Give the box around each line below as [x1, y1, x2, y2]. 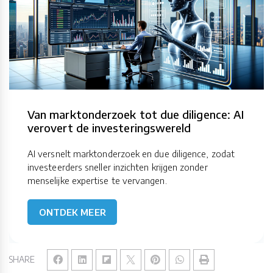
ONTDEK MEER [38, 206, 106, 218]
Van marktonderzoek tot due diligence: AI [27, 107, 244, 121]
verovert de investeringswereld [27, 120, 191, 135]
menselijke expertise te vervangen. [27, 174, 167, 186]
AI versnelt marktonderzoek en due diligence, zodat [27, 147, 235, 159]
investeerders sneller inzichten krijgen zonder [27, 161, 208, 172]
